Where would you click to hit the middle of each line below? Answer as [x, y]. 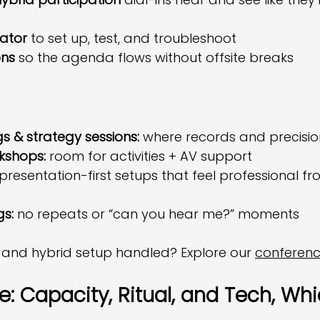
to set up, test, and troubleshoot [132, 38]
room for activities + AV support [149, 156]
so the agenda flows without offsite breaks [154, 57]
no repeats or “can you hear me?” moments [156, 214]
